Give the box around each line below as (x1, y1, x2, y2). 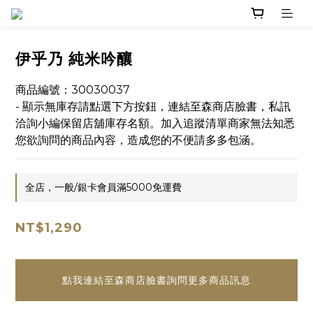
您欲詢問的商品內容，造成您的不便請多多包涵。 (15, 133, 261, 147)
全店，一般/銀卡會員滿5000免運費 (25, 181, 182, 194)
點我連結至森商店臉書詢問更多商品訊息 (62, 274, 251, 287)
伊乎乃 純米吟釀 (15, 50, 133, 69)
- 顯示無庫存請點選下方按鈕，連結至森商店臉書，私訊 (15, 100, 291, 114)
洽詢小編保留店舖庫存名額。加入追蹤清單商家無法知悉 (15, 117, 295, 131)
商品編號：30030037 (15, 83, 130, 97)
